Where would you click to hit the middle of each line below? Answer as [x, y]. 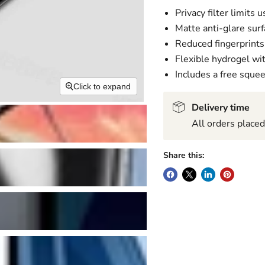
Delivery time [220, 108]
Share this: [183, 155]
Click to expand [102, 87]
